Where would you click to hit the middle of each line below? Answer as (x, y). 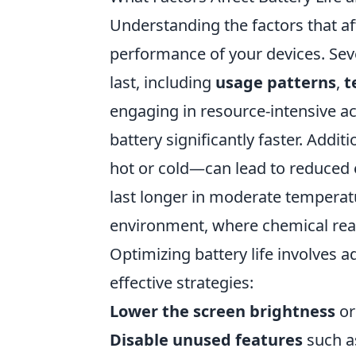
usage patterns (276, 83)
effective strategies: (182, 283)
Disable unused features (206, 340)
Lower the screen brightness (222, 311)
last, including (163, 83)
